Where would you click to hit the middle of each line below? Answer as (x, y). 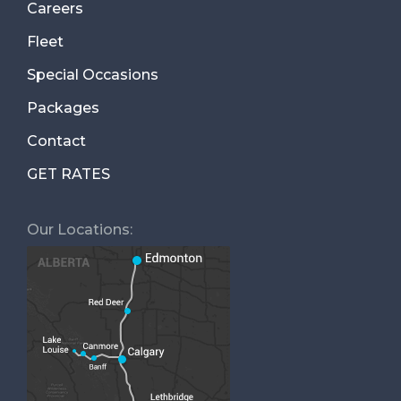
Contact (56, 141)
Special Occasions (93, 75)
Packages (63, 108)
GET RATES (68, 175)
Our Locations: (80, 230)
